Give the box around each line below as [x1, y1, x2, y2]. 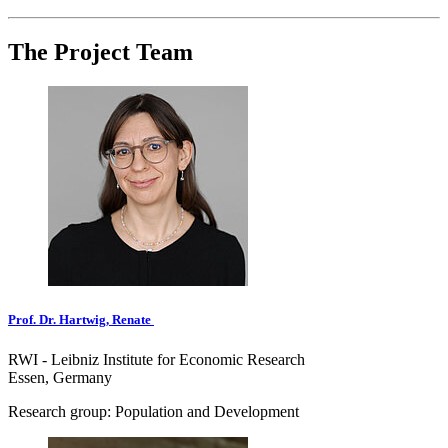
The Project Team [8, 39, 193, 66]
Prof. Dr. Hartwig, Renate [8, 312, 154, 328]
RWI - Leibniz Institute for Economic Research [8, 350, 305, 368]
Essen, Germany [8, 368, 112, 386]
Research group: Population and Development [8, 402, 299, 420]
